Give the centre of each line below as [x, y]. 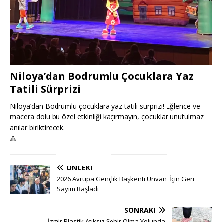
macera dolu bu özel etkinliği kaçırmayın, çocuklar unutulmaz [107, 116]
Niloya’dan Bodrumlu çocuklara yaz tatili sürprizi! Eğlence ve [105, 106]
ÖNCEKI [80, 167]
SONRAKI [140, 210]
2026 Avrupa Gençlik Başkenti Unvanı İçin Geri [126, 179]
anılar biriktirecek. [37, 127]
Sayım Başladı [78, 189]
